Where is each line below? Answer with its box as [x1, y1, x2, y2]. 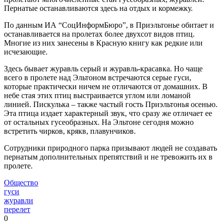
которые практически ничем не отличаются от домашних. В [4, 82, 208, 91]
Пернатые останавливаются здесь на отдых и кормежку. [4, 3, 193, 12]
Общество [4, 178, 38, 187]
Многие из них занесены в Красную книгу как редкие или [4, 38, 203, 47]
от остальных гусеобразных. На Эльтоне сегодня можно [4, 117, 194, 126]
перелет [4, 205, 30, 214]
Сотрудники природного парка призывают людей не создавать [4, 143, 217, 152]
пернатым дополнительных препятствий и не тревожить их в [4, 152, 213, 161]
